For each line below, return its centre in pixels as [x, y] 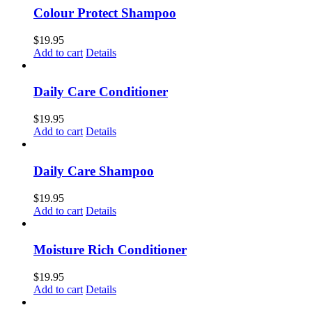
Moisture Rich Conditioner [110, 250]
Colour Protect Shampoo [105, 13]
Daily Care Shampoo [94, 171]
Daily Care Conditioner [101, 92]
